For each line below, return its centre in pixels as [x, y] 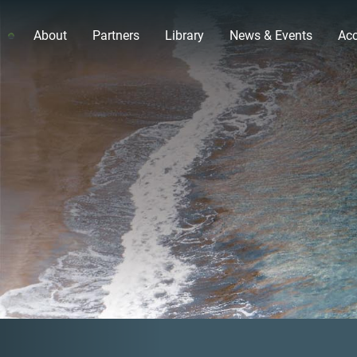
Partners [116, 35]
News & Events [271, 35]
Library [184, 35]
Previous [110, 331]
